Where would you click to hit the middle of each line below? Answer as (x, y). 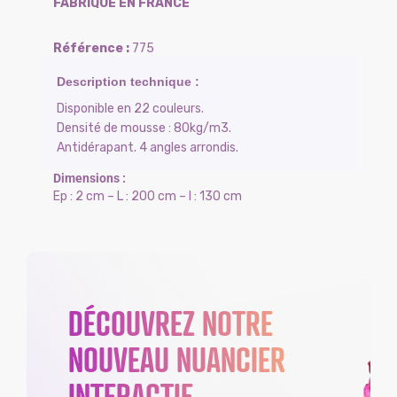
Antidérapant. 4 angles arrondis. (148, 148)
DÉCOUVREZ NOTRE (171, 323)
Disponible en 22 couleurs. (130, 109)
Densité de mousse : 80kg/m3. (144, 128)
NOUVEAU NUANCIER (177, 360)
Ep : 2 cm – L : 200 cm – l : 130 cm (148, 197)
